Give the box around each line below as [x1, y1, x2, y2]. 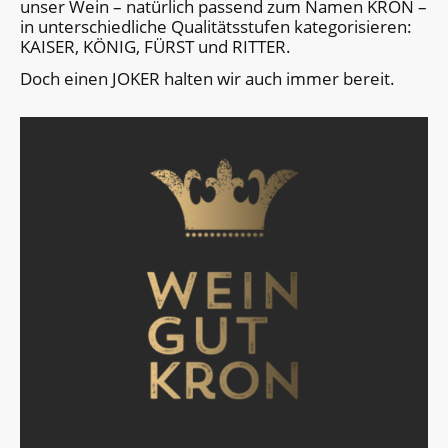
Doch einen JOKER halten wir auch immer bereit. [20, 66, 395, 90]
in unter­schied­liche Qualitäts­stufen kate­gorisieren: [20, 14, 412, 38]
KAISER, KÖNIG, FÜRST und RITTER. [20, 34, 291, 58]
